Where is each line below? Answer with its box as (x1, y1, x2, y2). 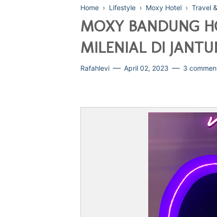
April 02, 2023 (124, 63, 169, 72)
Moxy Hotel (146, 3, 182, 12)
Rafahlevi (80, 63, 109, 72)
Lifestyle (109, 3, 136, 12)
